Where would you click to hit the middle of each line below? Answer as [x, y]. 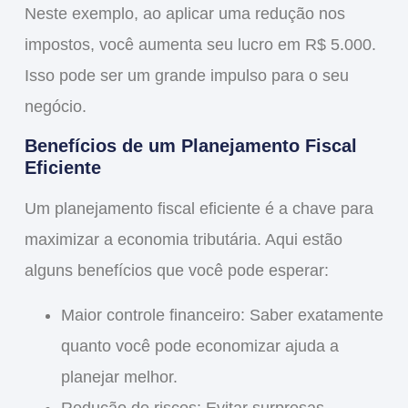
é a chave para [316, 209]
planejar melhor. [119, 377]
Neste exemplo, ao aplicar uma [139, 13]
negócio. [55, 106]
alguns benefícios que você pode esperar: [176, 271]
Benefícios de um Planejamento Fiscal [190, 146]
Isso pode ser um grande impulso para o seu [186, 75]
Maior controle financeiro [150, 315]
